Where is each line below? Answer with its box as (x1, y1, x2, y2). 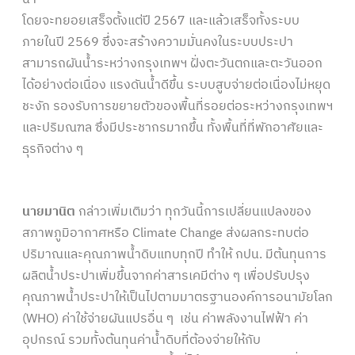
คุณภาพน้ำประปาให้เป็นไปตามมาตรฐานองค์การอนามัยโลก (22, 286, 333, 308)
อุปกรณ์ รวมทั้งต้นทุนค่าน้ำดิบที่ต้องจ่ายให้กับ (22, 329, 261, 351)
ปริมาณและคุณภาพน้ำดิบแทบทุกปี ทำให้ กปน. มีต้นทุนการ (22, 243, 326, 265)
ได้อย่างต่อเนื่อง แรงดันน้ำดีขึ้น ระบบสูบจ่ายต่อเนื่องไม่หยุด (22, 74, 330, 96)
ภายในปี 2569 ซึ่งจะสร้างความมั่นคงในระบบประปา (22, 31, 293, 53)
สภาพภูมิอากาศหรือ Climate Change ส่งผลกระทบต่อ (22, 222, 309, 244)
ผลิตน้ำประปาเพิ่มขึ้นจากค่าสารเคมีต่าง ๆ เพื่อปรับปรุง (22, 265, 310, 287)
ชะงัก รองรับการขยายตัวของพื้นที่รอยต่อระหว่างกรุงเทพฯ (22, 95, 333, 117)
